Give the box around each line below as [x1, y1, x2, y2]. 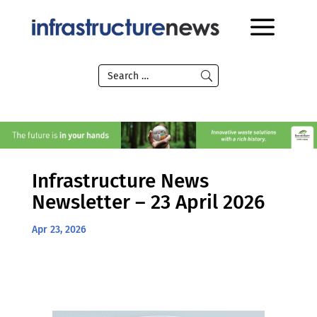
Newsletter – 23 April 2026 [31, 190, 265, 214]
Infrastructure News [31, 168, 209, 192]
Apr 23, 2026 [31, 223, 86, 236]
